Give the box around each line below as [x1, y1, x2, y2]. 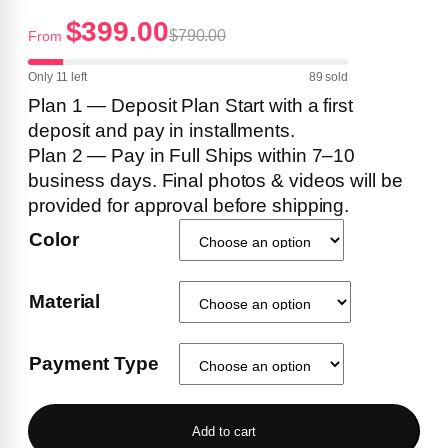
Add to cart [192, 423, 256, 439]
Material [29, 291, 101, 313]
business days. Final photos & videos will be [28, 170, 403, 192]
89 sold [308, 70, 348, 85]
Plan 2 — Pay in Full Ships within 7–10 [28, 145, 356, 167]
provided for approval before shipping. [28, 195, 350, 217]
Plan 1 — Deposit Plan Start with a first [28, 95, 353, 117]
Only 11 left [28, 70, 87, 85]
